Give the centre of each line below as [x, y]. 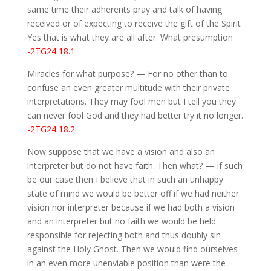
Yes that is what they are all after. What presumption [130, 38]
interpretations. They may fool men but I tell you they [131, 102]
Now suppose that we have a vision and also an [121, 152]
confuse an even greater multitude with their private [128, 88]
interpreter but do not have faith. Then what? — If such [135, 166]
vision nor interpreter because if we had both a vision [131, 207]
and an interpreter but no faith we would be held [121, 221]
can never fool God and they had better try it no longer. [135, 116]
